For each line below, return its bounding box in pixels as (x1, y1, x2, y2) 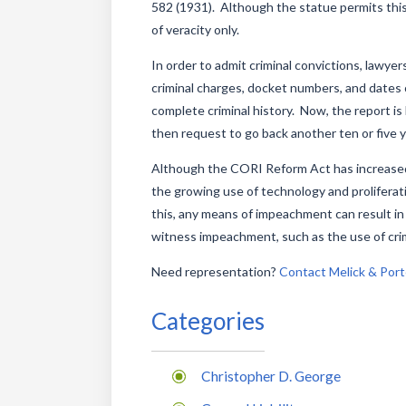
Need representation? (151, 264, 280, 280)
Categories (151, 305, 266, 335)
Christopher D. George (200, 367, 341, 384)
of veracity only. (151, 22, 240, 38)
